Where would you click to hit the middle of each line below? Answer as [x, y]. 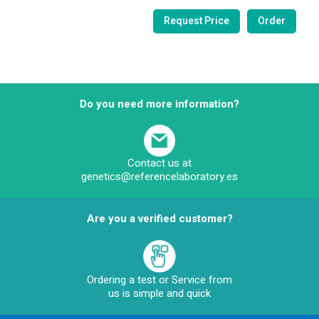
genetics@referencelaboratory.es [159, 176]
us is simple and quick [159, 294]
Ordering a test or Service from [159, 280]
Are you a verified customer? [159, 218]
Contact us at [159, 163]
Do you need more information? [159, 104]
